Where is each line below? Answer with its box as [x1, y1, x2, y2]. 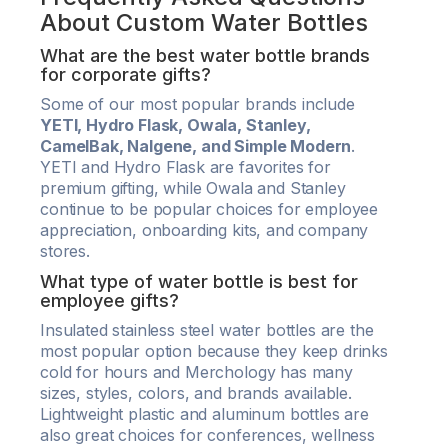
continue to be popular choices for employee [40, 199, 379, 219]
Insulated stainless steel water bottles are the [40, 320, 374, 340]
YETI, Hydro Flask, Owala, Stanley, [40, 115, 311, 135]
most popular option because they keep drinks [40, 341, 388, 361]
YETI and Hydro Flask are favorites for [40, 157, 331, 177]
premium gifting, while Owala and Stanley [40, 178, 346, 198]
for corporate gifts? [40, 64, 211, 85]
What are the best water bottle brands [40, 45, 370, 66]
